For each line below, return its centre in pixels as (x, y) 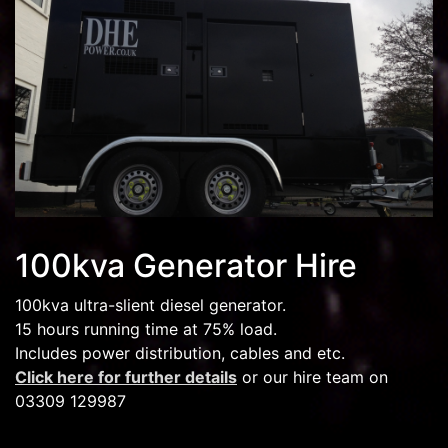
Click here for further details (126, 376)
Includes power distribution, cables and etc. (180, 352)
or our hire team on (312, 376)
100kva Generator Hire (186, 265)
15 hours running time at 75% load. (146, 328)
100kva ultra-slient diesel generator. (150, 304)
